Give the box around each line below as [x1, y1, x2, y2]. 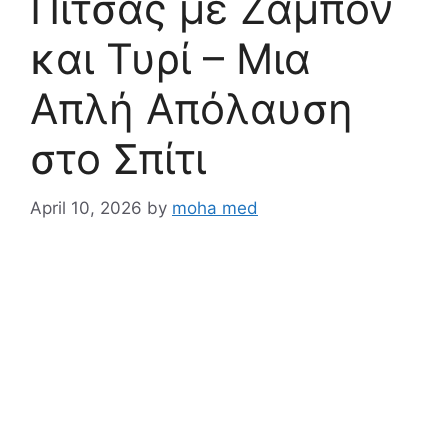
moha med [172, 197, 258, 218]
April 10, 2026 [30, 197, 142, 218]
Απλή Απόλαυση [30, 83, 353, 134]
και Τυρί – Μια [30, 33, 311, 84]
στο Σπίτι [30, 133, 206, 184]
